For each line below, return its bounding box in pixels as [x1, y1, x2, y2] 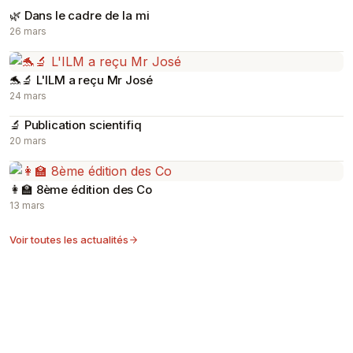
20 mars [9, 135, 46, 147]
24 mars [9, 90, 46, 102]
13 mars [9, 199, 45, 211]
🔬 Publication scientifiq [9, 117, 142, 132]
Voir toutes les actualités [9, 233, 128, 246]
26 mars [9, 25, 46, 37]
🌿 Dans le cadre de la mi [9, 8, 150, 23]
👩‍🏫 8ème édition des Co [9, 182, 152, 197]
